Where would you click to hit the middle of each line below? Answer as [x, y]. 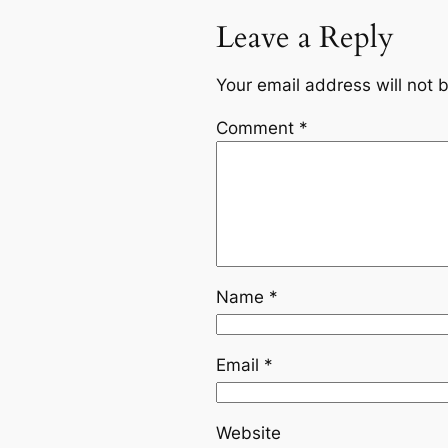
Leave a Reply [305, 37]
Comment [257, 128]
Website [248, 432]
